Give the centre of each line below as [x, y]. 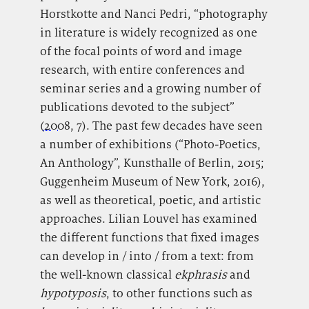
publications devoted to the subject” [137, 107]
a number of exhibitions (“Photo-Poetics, [150, 144]
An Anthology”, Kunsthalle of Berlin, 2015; [152, 163]
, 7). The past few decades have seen [166, 126]
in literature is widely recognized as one [148, 33]
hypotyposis [73, 293]
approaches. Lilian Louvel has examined [148, 219]
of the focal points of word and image [141, 51]
